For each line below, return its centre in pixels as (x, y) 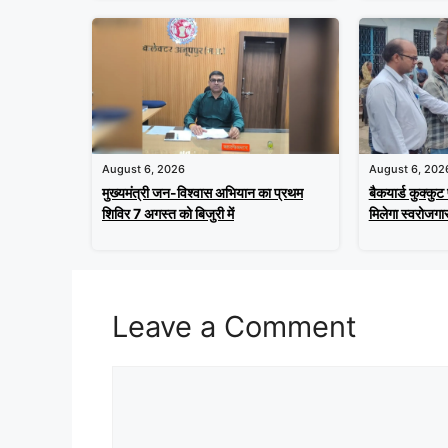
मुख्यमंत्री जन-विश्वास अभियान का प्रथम (202, 192)
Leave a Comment (234, 326)
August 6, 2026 (143, 168)
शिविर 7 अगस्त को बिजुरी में (168, 213)
